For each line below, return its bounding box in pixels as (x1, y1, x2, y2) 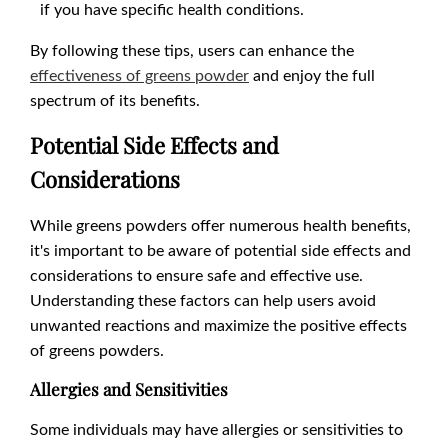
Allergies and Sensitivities (30, 378, 228, 401)
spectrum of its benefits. (30, 89, 204, 111)
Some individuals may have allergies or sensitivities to (30, 418, 403, 440)
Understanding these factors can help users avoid (30, 289, 376, 311)
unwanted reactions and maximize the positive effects (30, 314, 407, 336)
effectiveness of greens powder (30, 64, 249, 86)
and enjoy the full (249, 64, 375, 86)
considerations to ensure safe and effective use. (30, 264, 363, 286)
